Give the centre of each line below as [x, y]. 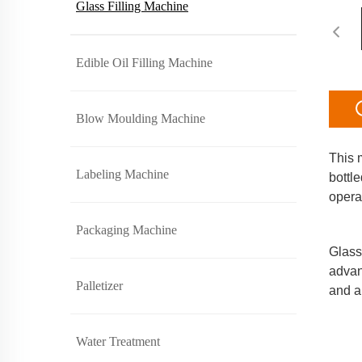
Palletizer [99, 286]
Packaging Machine [126, 230]
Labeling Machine [122, 174]
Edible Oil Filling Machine [144, 63]
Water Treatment [118, 341]
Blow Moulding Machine [141, 118]
